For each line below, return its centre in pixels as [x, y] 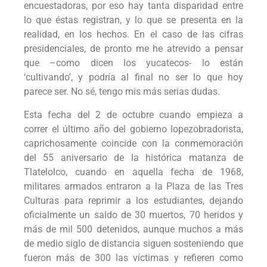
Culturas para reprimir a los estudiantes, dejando [133, 200]
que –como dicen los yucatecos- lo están [133, 63]
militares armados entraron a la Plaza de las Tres [133, 186]
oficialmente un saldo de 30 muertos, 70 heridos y [133, 215]
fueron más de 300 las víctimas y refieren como [133, 257]
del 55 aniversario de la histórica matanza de [133, 157]
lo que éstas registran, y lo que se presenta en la [133, 20]
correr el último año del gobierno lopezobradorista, [133, 129]
